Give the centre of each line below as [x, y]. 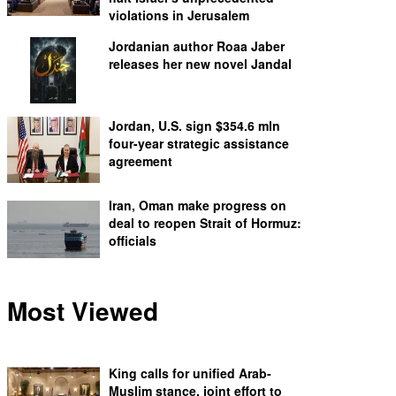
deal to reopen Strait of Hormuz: [205, 223]
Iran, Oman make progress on [198, 205]
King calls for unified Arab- [190, 373]
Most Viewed [83, 311]
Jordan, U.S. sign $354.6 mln [194, 126]
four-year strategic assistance [199, 143]
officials [133, 240]
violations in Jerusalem [179, 15]
